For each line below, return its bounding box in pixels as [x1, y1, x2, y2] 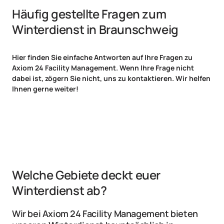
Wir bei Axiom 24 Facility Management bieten [12, 207, 198, 220]
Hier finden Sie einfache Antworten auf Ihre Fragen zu [12, 52, 192, 62]
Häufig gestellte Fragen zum [12, 5, 166, 22]
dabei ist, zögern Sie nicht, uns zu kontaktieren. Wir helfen [12, 73, 210, 83]
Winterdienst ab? [12, 182, 107, 199]
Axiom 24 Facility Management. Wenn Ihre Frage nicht [12, 63, 194, 73]
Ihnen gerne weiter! [12, 84, 78, 94]
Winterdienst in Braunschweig [12, 21, 178, 38]
